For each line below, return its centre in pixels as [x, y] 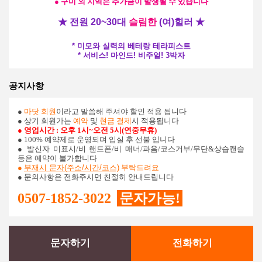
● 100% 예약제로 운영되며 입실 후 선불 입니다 [96, 140]
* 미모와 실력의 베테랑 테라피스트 [131, 46]
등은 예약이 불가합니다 [57, 158]
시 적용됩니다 [155, 121]
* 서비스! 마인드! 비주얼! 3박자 [131, 56]
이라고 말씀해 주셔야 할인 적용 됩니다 [121, 112]
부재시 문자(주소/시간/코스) [72, 168]
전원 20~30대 [98, 22]
